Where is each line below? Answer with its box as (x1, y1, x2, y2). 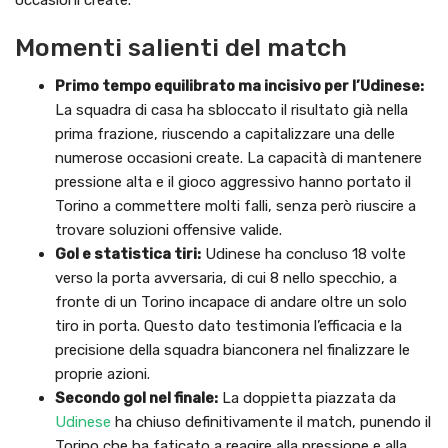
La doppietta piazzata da (218, 388, 396, 407)
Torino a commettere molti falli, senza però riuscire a (55, 196, 416, 215)
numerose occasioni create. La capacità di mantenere (55, 148, 422, 167)
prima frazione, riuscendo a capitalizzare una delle (55, 124, 395, 143)
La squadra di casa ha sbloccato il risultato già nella (55, 100, 408, 119)
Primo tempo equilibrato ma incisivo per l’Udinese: (55, 76, 424, 95)
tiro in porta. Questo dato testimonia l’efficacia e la (55, 316, 402, 335)
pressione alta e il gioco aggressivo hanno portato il (55, 172, 411, 191)
